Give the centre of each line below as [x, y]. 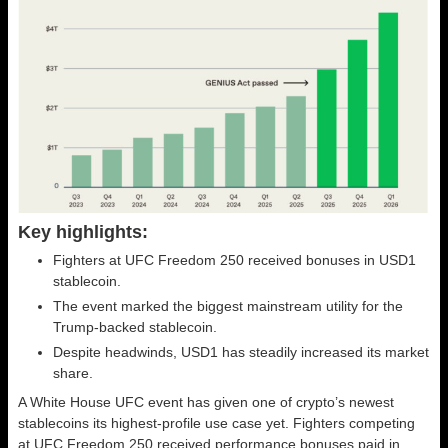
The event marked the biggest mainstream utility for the [228, 306]
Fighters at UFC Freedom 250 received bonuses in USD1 [234, 260]
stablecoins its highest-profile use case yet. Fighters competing [216, 423]
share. [73, 373]
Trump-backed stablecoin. [135, 327]
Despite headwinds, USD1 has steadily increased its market [241, 352]
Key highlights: [83, 232]
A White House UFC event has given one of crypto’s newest [206, 402]
